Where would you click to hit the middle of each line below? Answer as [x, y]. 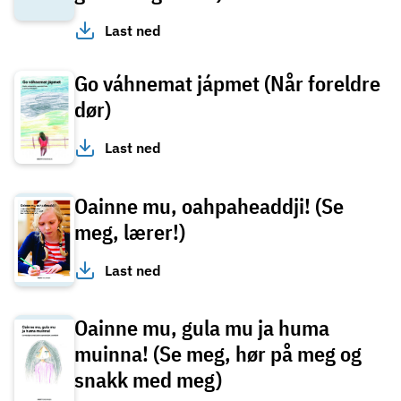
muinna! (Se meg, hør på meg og [218, 354]
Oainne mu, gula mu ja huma [202, 328]
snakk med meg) [148, 380]
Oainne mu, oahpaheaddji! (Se [209, 205]
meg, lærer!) [130, 231]
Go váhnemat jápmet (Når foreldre [227, 83]
